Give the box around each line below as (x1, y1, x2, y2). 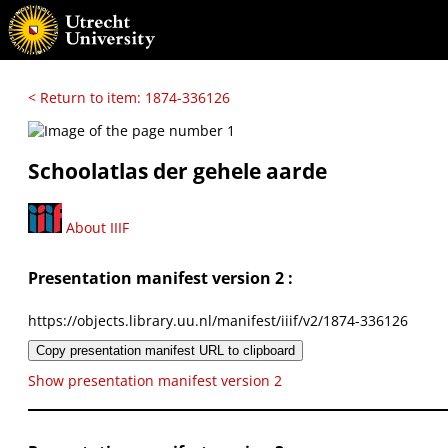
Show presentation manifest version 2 (28, 370, 282, 390)
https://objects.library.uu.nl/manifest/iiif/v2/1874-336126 (28, 310, 408, 330)
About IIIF (62, 217, 129, 237)
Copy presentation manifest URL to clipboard (36, 342, 295, 358)
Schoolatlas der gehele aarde (28, 157, 327, 186)
